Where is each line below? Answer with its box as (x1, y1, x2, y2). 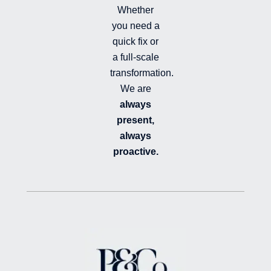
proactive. (113, 146, 158, 157)
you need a (111, 21, 160, 31)
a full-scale (112, 52, 159, 63)
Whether (117, 5, 154, 16)
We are (120, 83, 151, 94)
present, (117, 115, 154, 126)
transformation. (110, 68, 174, 79)
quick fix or (113, 36, 158, 47)
